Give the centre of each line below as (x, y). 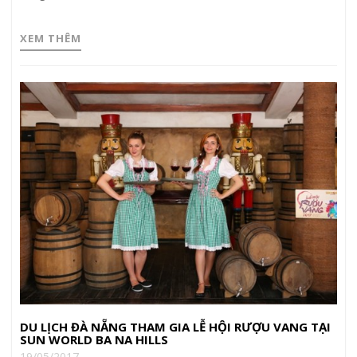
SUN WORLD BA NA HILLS (94, 339)
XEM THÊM (51, 39)
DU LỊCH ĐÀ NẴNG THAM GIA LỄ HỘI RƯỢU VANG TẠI (175, 327)
